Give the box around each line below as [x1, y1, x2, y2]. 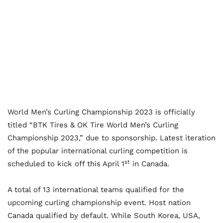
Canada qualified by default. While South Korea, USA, [7, 211, 200, 221]
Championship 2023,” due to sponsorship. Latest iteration [7, 133, 216, 143]
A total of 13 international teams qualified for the [7, 185, 184, 195]
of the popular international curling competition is [7, 146, 188, 156]
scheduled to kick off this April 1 [7, 159, 124, 169]
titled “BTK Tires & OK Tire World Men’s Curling [7, 120, 178, 130]
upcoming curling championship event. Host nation [7, 198, 191, 208]
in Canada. [130, 159, 169, 169]
